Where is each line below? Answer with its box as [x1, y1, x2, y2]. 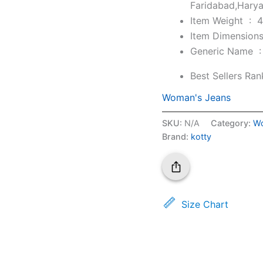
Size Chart [181, 198, 229, 210]
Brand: [162, 131, 191, 142]
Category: [211, 118, 254, 129]
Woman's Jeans [162, 92, 231, 103]
